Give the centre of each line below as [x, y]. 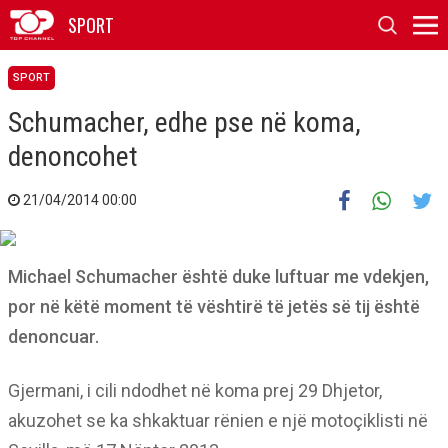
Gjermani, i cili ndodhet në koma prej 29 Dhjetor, [195, 390]
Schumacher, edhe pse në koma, [184, 122]
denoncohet [73, 156]
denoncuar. [53, 336]
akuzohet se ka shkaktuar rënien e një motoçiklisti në [218, 420]
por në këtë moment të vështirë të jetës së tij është [214, 306]
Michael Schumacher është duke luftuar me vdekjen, [218, 276]
